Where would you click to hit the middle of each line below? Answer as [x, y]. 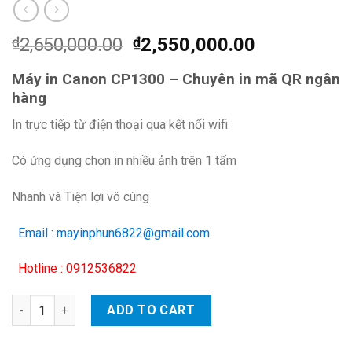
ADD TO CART [151, 310]
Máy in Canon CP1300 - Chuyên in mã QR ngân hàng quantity [177, 303]
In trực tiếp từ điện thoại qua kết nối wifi [120, 125]
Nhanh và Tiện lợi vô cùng [81, 196]
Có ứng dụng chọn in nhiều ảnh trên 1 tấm [124, 161]
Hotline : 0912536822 [74, 269]
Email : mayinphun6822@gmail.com [111, 233]
